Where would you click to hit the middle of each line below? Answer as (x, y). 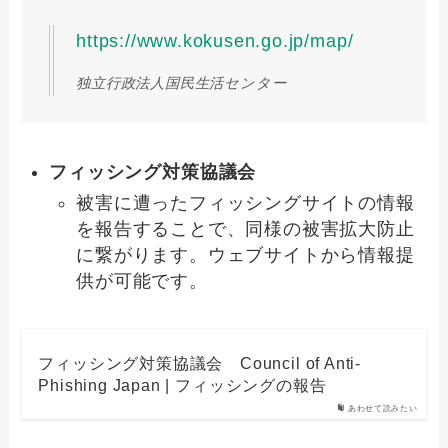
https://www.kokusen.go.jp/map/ (215, 41)
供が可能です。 (142, 280)
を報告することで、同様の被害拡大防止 (245, 228)
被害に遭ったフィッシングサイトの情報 (245, 202)
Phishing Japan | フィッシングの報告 (182, 385)
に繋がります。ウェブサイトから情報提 (245, 254)
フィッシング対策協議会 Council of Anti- (199, 363)
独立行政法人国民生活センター (181, 83)
